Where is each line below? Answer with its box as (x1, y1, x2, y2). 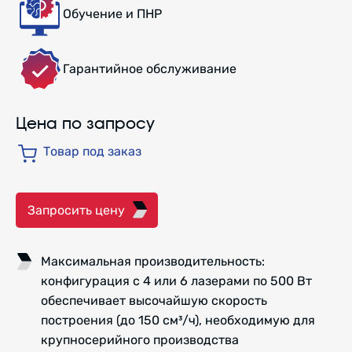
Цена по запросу (16, 115, 155, 132)
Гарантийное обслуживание (63, 61, 236, 77)
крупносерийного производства (41, 332, 239, 347)
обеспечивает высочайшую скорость (41, 292, 267, 308)
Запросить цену (27, 202, 126, 218)
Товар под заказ (43, 143, 141, 159)
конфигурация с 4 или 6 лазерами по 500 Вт (41, 273, 312, 288)
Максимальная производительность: (41, 253, 265, 269)
